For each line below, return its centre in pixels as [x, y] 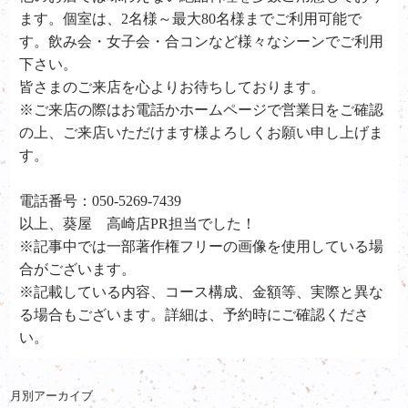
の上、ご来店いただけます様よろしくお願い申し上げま [202, 132]
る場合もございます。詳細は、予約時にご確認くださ [194, 314]
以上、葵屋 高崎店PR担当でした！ [138, 223]
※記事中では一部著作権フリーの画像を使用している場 [202, 246]
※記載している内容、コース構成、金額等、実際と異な [202, 291]
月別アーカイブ [52, 395]
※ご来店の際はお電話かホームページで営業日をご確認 [202, 109]
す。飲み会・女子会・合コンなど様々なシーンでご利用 [202, 41]
